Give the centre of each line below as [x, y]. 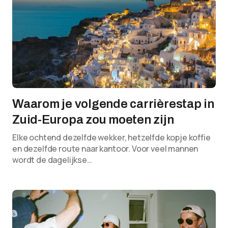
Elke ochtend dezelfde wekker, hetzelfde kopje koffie [111, 137]
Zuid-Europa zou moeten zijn [93, 120]
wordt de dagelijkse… [52, 160]
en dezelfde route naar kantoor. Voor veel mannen [105, 149]
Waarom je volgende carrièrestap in [113, 104]
